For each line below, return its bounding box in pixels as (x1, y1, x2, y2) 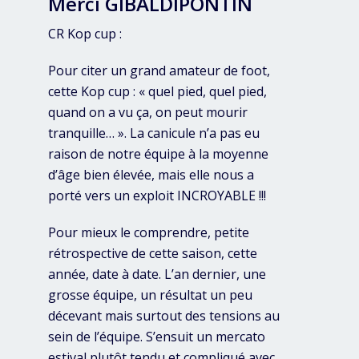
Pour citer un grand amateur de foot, (48, 62, 270, 80)
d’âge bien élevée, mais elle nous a (48, 166, 254, 184)
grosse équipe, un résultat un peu (48, 286, 252, 305)
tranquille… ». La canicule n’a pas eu (48, 124, 260, 143)
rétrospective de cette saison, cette (48, 244, 257, 263)
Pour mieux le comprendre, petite (48, 224, 249, 242)
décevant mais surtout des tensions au (48, 307, 280, 325)
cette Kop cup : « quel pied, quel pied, (48, 83, 267, 101)
